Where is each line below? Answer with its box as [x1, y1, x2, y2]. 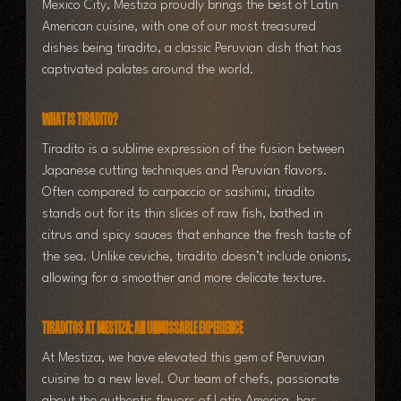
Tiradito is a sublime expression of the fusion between [41, 143, 348, 158]
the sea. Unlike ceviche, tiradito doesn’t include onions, [41, 251, 354, 265]
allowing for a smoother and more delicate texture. [41, 272, 327, 286]
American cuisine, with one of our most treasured [41, 21, 320, 35]
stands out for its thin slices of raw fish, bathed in [41, 208, 327, 222]
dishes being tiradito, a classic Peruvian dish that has [41, 42, 346, 56]
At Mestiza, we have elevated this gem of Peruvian [41, 352, 328, 366]
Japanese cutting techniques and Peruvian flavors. [41, 165, 331, 179]
